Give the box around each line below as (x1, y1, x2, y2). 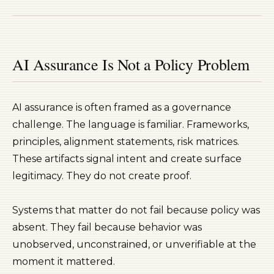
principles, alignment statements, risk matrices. (12, 136, 239, 147)
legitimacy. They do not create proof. (12, 170, 191, 182)
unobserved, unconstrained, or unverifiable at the (12, 239, 256, 250)
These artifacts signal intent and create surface (12, 153, 242, 165)
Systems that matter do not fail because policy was (12, 204, 260, 216)
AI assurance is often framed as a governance (12, 102, 231, 113)
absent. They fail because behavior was (12, 221, 202, 233)
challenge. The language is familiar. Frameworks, (12, 119, 249, 130)
